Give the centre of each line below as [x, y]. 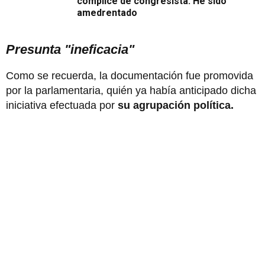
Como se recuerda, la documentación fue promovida [130, 76]
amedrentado [107, 13]
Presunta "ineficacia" [70, 50]
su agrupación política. [176, 106]
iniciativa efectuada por [62, 106]
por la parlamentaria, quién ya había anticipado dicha [131, 91]
